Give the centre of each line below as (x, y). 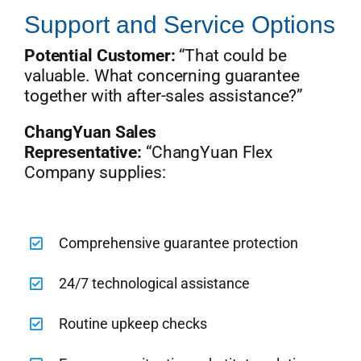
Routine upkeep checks (133, 323)
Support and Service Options (179, 24)
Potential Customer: (100, 55)
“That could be (231, 55)
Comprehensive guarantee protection (179, 243)
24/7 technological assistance (155, 283)
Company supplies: (95, 172)
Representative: (83, 152)
